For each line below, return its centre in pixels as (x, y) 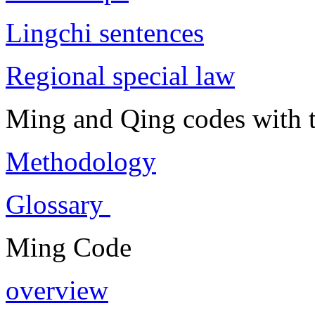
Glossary (58, 204)
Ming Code (69, 247)
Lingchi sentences (105, 32)
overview (57, 290)
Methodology (81, 161)
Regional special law (120, 75)
